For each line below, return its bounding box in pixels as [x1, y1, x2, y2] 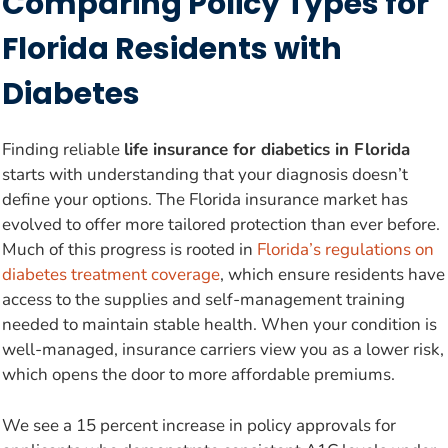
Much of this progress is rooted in [2, 238, 257, 262]
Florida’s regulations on [257, 238, 434, 262]
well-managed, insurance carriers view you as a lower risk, [2, 338, 444, 362]
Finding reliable [2, 138, 124, 162]
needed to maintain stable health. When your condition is [2, 313, 437, 337]
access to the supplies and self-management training [2, 288, 405, 312]
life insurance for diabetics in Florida [124, 138, 410, 162]
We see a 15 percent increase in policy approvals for [2, 413, 396, 437]
